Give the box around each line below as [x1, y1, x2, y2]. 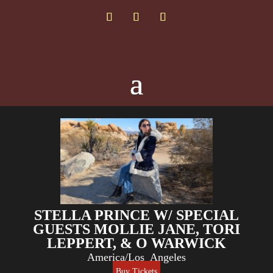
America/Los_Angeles [87, 251, 186, 264]
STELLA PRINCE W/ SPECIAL [34, 207, 239, 224]
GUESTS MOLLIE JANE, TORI [33, 221, 240, 238]
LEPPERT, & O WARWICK [47, 235, 226, 252]
